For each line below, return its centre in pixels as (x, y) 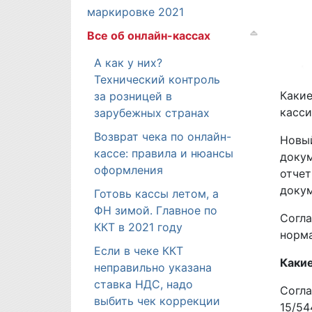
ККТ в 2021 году (138, 227)
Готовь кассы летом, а (156, 194)
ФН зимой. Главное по (156, 210)
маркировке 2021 (135, 12)
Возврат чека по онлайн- (163, 136)
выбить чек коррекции (157, 301)
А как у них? (128, 63)
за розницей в (133, 96)
